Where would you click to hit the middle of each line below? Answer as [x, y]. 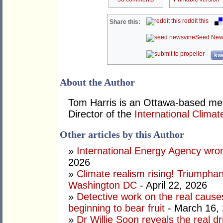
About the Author [97, 82]
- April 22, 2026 [172, 185]
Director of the [101, 114]
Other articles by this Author [122, 135]
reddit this [195, 21]
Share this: [125, 22]
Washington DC [103, 185]
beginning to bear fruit [116, 208]
